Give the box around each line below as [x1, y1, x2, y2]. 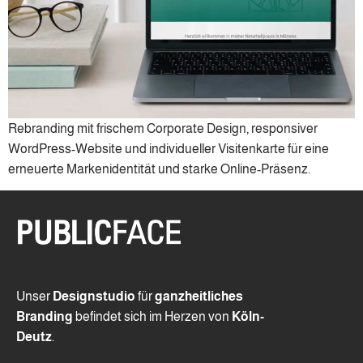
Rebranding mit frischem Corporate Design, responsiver [8, 122, 318, 135]
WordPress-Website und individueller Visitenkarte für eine [8, 142, 329, 156]
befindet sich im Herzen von [73, 310, 232, 324]
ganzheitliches [155, 289, 243, 304]
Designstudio [53, 289, 135, 304]
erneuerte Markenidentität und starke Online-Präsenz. [8, 162, 310, 176]
